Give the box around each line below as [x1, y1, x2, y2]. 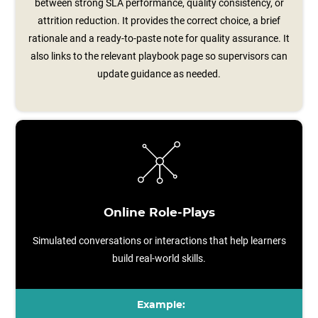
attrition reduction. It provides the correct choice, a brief [38, 15, 280, 26]
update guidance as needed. [97, 68, 221, 79]
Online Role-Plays [103, 207, 215, 219]
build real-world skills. [112, 253, 206, 264]
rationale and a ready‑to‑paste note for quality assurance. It [28, 33, 290, 44]
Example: [136, 300, 185, 310]
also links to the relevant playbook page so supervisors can [31, 50, 287, 62]
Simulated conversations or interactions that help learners [32, 235, 286, 246]
